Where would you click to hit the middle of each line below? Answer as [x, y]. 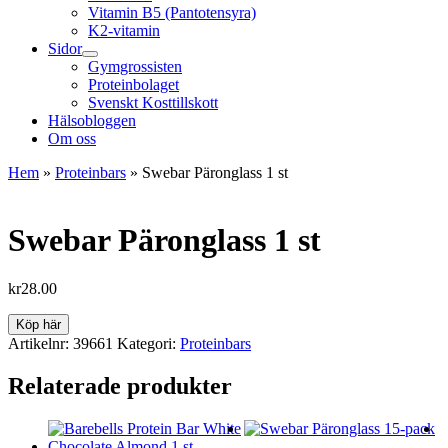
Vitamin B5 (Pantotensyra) [172, 13]
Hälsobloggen [92, 121]
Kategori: [148, 344]
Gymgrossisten [135, 67]
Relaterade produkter [120, 386]
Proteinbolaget [133, 85]
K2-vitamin [124, 31]
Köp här [38, 325]
